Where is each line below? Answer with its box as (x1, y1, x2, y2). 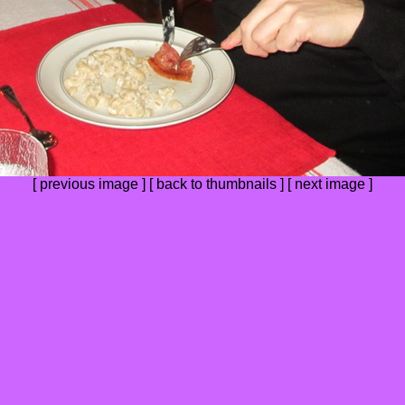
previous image (40, 176, 138, 192)
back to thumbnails (156, 176, 277, 192)
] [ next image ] (277, 176, 372, 192)
